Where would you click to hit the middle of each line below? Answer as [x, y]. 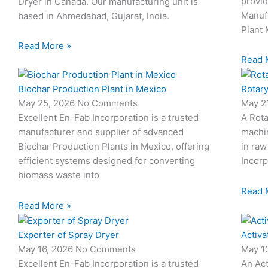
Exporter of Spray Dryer [68, 234]
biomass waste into [59, 175]
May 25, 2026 [48, 103]
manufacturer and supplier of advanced [101, 132]
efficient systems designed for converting [106, 161]
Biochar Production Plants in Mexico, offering [114, 147]
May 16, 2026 [47, 249]
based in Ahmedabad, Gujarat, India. [94, 16]
